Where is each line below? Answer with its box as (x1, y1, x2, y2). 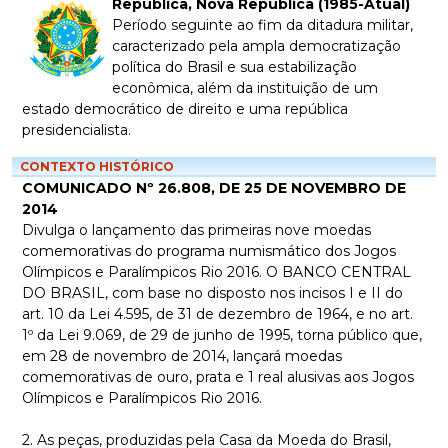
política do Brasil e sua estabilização (112, 58, 357, 76)
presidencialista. (22, 121, 131, 139)
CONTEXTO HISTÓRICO (20, 159, 174, 174)
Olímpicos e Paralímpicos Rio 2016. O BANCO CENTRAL (22, 263, 411, 281)
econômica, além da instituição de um (112, 79, 378, 97)
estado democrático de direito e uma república (22, 100, 348, 118)
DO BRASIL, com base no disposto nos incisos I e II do (22, 284, 403, 302)
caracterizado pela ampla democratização (112, 37, 401, 55)
